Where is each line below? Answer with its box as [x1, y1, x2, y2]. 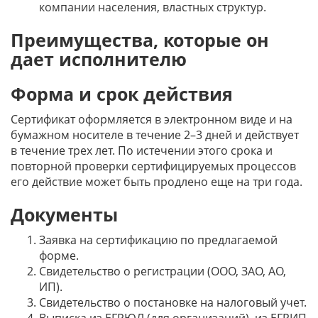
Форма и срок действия [11, 82, 233, 106]
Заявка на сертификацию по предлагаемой [39, 232, 278, 248]
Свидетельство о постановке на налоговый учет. [39, 295, 307, 310]
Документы [11, 202, 118, 226]
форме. [39, 248, 79, 263]
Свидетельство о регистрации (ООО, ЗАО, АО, [39, 263, 286, 279]
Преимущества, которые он [11, 28, 269, 52]
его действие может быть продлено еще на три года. [11, 174, 302, 190]
